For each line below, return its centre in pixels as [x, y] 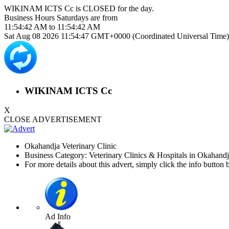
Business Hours [30, 18]
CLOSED [99, 8]
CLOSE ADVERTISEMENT [53, 120]
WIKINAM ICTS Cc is [43, 8]
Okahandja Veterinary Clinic [71, 146]
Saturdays [73, 18]
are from [103, 18]
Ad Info [58, 217]
